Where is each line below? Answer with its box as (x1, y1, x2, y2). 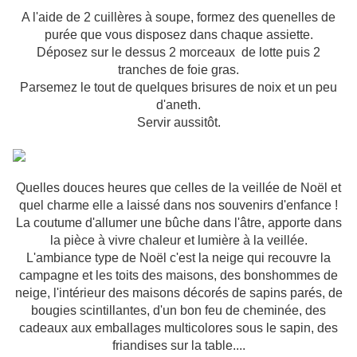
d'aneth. (156, 98, 201, 112)
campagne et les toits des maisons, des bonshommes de (19, 269, 338, 283)
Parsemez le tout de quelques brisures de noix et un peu (20, 80, 337, 95)
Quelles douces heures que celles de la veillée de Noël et (16, 181, 341, 195)
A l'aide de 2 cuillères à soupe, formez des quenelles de (22, 10, 335, 25)
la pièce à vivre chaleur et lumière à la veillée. (49, 233, 308, 248)
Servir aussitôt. (136, 116, 221, 130)
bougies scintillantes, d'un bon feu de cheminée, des (31, 304, 326, 318)
